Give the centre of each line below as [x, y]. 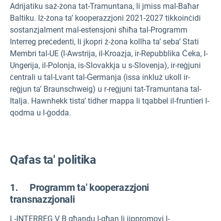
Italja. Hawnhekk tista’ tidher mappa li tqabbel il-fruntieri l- [110, 101]
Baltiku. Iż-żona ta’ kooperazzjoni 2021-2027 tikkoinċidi [105, 18]
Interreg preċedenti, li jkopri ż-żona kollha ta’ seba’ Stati [104, 41]
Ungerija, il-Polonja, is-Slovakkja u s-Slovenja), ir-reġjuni [105, 65]
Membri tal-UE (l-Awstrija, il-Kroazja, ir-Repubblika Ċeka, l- [109, 53]
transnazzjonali [42, 200]
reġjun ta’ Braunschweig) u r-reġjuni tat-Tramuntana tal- [106, 89]
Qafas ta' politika [53, 160]
